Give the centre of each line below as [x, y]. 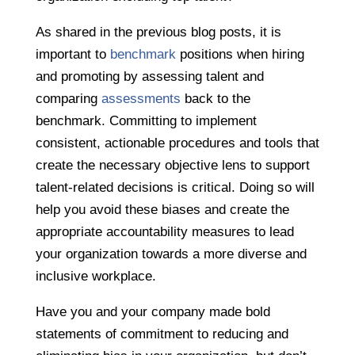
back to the [215, 99]
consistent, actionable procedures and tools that [177, 143]
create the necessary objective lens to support [172, 166]
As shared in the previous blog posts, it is [158, 32]
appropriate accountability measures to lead [164, 232]
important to [73, 55]
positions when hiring [240, 55]
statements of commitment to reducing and [162, 334]
